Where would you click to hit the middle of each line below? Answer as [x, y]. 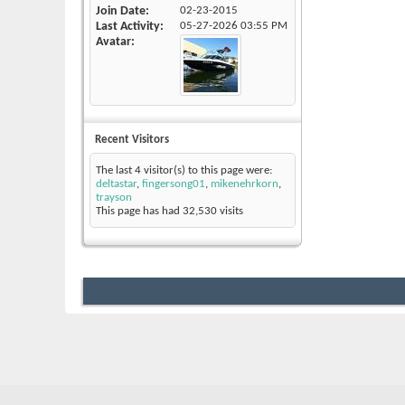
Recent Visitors [132, 140]
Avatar [113, 42]
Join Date [121, 12]
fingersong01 [174, 184]
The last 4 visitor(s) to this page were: [184, 171]
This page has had [139, 212]
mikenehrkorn [245, 184]
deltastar [116, 184]
